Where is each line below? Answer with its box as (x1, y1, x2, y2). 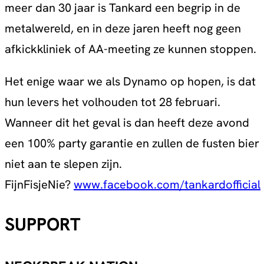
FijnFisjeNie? (5, 176, 74, 192)
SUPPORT (5, 213, 81, 236)
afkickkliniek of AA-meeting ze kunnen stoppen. (5, 41, 256, 57)
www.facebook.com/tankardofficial (74, 176, 260, 192)
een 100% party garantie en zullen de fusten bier (5, 135, 259, 151)
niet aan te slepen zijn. (5, 156, 122, 171)
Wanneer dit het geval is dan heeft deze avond (5, 114, 249, 130)
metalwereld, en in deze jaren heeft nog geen (5, 20, 241, 36)
